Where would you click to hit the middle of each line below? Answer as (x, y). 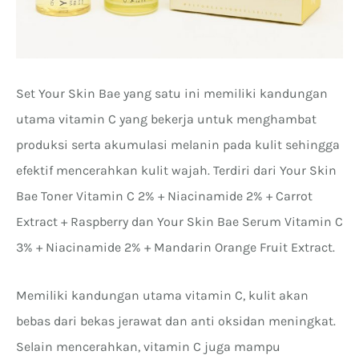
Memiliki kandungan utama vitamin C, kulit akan (162, 295)
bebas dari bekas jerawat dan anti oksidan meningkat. (176, 321)
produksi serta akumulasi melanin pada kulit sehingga (178, 144)
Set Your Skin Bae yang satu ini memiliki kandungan (172, 93)
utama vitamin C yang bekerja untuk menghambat (166, 119)
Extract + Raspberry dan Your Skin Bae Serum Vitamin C (179, 221)
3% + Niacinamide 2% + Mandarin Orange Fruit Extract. (175, 247)
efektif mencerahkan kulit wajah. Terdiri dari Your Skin (176, 170)
